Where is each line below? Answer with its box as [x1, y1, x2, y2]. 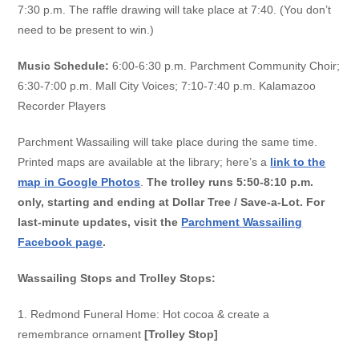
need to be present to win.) [18, 23, 155, 37]
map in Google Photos [18, 175, 141, 189]
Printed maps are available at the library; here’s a [18, 155, 271, 169]
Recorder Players [18, 99, 107, 113]
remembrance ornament [18, 328, 145, 341]
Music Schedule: [18, 59, 110, 73]
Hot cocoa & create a [163, 308, 270, 321]
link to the [270, 155, 326, 169]
